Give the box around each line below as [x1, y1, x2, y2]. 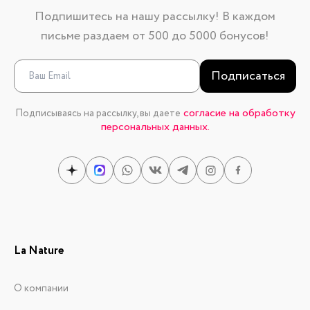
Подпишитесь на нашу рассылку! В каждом [35, 8, 275, 26]
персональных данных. [100, 119, 210, 136]
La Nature [14, 243, 64, 259]
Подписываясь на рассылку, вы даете [15, 107, 181, 121]
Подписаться [211, 67, 285, 86]
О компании [14, 282, 69, 296]
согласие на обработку [183, 105, 295, 122]
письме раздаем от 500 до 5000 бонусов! [41, 27, 269, 46]
